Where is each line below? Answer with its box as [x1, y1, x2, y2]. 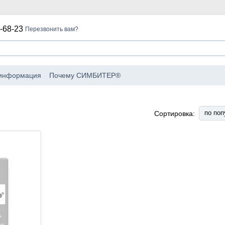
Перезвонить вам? [25, 26, 79, 33]
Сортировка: [154, 109, 195, 118]
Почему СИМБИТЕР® [49, 71, 121, 79]
